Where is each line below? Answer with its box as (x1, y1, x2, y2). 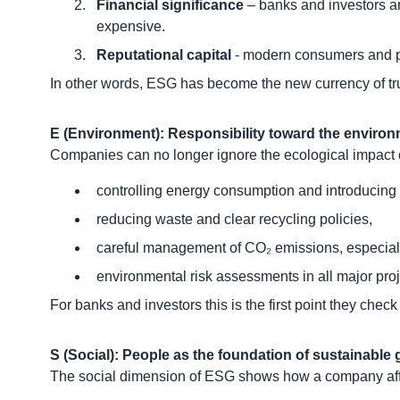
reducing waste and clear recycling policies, (96, 211, 372, 227)
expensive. (96, 18, 165, 34)
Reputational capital (96, 46, 231, 62)
